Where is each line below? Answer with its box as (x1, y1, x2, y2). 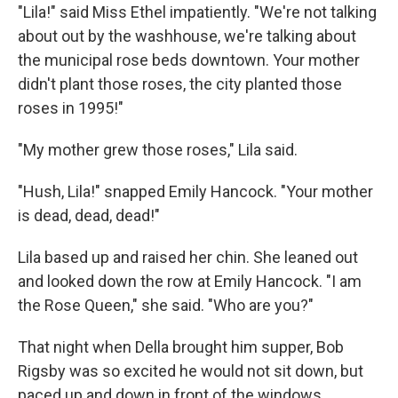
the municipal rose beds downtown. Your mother (18, 51, 360, 70)
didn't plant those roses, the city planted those (18, 75, 342, 94)
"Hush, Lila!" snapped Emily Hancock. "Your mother (18, 182, 373, 202)
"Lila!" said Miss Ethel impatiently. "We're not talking (18, 3, 377, 22)
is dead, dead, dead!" (18, 206, 160, 226)
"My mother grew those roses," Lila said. (18, 140, 298, 160)
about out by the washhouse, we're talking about (18, 27, 356, 46)
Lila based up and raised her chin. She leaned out (18, 248, 358, 267)
